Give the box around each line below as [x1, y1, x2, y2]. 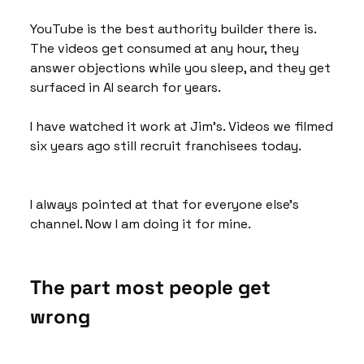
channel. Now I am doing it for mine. [30, 214, 251, 232]
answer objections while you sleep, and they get [30, 58, 331, 76]
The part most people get [30, 274, 271, 300]
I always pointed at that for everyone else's [30, 195, 299, 213]
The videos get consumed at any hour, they [30, 39, 299, 57]
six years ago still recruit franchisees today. [30, 136, 301, 154]
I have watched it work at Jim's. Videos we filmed [30, 117, 333, 135]
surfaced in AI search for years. [30, 78, 223, 96]
